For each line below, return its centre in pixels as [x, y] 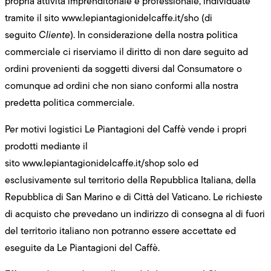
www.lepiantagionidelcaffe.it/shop [94, 163]
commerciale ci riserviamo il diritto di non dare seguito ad [126, 51]
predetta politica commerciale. [70, 102]
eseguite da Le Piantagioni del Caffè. [82, 247]
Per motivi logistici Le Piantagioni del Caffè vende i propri [126, 129]
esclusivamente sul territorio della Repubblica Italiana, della [130, 180]
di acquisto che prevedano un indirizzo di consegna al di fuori [135, 214]
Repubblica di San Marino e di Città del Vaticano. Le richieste [134, 197]
